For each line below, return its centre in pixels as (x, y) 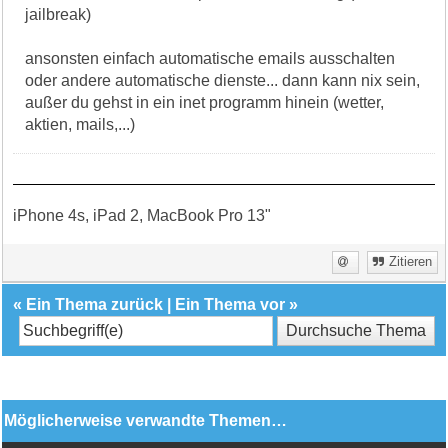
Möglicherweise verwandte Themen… (146, 420)
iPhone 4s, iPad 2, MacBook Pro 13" (142, 215)
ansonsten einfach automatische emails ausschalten (210, 58)
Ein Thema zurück (95, 304)
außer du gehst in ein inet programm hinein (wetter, (205, 102)
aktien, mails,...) (80, 124)
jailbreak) (58, 14)
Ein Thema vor (230, 304)
